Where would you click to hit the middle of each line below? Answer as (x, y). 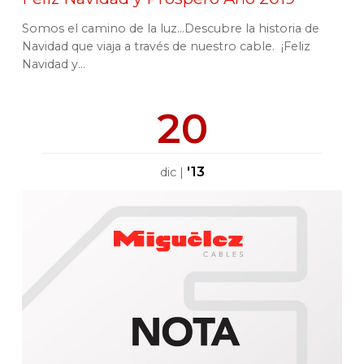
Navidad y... (54, 64)
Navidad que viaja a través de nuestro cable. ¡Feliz (166, 46)
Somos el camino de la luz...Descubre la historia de (171, 28)
